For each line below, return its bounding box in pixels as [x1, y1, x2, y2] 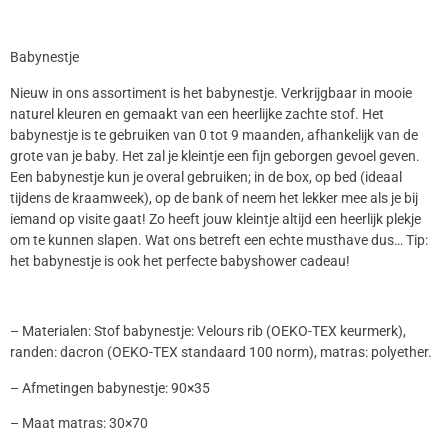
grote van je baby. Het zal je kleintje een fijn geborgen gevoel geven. [10, 147, 420, 165]
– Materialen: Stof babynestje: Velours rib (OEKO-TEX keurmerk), [10, 323, 406, 341]
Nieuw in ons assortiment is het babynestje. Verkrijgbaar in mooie [10, 84, 412, 102]
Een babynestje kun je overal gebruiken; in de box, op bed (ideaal [10, 168, 402, 186]
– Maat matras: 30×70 [10, 415, 148, 433]
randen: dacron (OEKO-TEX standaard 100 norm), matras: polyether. [10, 344, 432, 362]
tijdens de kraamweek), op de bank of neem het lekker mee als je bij [10, 189, 418, 207]
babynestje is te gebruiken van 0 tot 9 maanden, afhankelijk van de [10, 126, 418, 144]
